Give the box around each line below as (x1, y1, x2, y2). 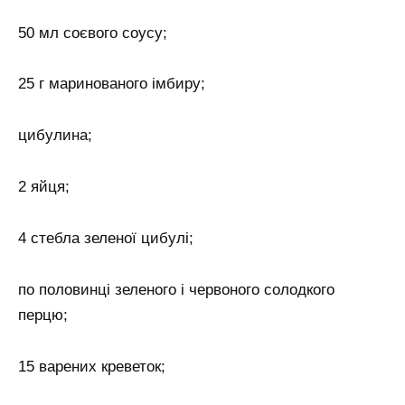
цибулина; (18, 127, 92, 145)
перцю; (18, 306, 68, 324)
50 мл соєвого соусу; (18, 24, 167, 42)
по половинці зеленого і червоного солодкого (18, 280, 334, 298)
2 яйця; (18, 178, 70, 196)
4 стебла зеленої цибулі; (18, 230, 193, 248)
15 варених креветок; (18, 357, 165, 375)
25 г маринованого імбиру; (18, 75, 205, 93)
